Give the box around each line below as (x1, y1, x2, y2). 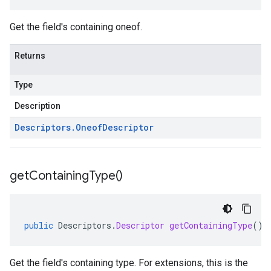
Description (15, 101, 60, 111)
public (24, 220, 53, 231)
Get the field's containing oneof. (10, 21, 142, 33)
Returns (15, 51, 45, 60)
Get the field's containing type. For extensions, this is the (10, 257, 248, 269)
